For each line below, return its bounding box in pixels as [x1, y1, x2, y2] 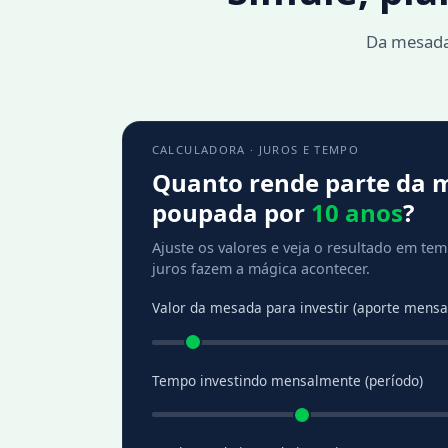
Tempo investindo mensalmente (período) [151, 370, 423, 390]
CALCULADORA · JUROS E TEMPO [151, 142, 360, 158]
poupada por [151, 195, 311, 229]
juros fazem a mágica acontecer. [151, 259, 370, 279]
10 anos [310, 195, 403, 229]
